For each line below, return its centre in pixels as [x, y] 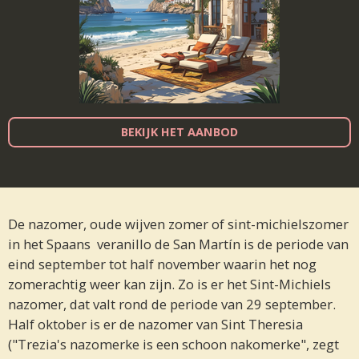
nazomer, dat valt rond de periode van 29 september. [172, 304]
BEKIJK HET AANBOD [179, 132]
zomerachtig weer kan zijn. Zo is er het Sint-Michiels [169, 284]
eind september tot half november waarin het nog [162, 264]
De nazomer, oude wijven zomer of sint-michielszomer [178, 224]
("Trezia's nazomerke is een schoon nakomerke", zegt [173, 344]
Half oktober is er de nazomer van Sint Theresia [155, 324]
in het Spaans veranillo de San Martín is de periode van [178, 244]
